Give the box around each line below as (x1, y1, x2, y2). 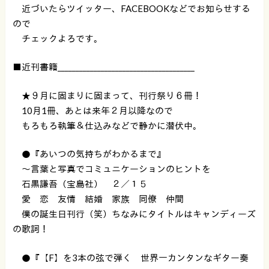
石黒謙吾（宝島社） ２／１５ (12, 178, 157, 189)
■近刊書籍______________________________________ (12, 61, 195, 72)
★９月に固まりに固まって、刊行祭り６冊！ (12, 89, 202, 101)
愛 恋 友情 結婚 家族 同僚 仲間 (12, 193, 184, 204)
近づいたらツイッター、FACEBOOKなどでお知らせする (12, 2, 250, 14)
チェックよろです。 (12, 32, 103, 44)
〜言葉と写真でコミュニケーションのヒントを (12, 163, 211, 174)
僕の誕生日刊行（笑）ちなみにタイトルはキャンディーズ (12, 208, 256, 219)
